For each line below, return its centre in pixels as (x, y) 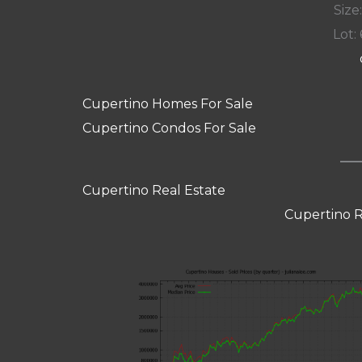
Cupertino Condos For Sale (169, 128)
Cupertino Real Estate (154, 191)
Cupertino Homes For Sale (168, 103)
